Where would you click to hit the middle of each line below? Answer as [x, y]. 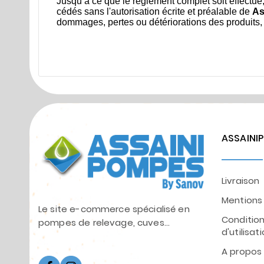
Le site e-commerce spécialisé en [114, 209]
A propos [242, 251]
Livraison [241, 180]
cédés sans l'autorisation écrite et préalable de [154, 12]
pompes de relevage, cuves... [104, 222]
